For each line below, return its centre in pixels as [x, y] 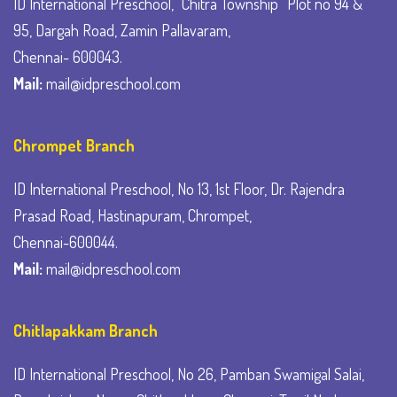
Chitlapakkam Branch [86, 331]
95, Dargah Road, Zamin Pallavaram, [122, 30]
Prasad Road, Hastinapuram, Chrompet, [132, 215]
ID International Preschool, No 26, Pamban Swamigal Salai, [189, 374]
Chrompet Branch [74, 145]
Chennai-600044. [66, 242]
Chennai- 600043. [68, 57]
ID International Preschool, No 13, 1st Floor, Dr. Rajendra [179, 189]
